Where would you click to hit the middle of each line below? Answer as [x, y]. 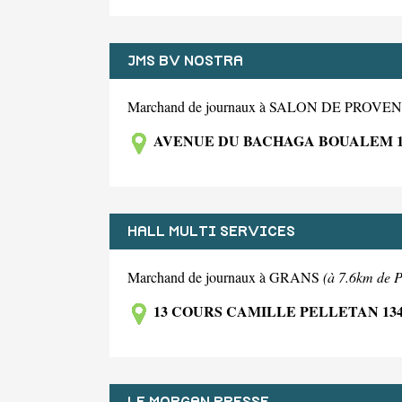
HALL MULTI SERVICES [211, 231]
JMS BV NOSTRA [185, 61]
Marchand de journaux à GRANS [225, 276]
